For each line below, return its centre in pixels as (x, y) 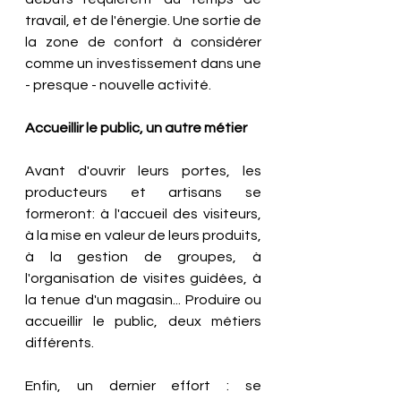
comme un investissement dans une (143, 63)
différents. (60, 342)
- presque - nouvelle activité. (119, 85)
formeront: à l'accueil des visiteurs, (143, 213)
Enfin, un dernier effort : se (143, 385)
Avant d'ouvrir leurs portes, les (143, 171)
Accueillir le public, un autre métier (136, 128)
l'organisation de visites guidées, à (143, 278)
